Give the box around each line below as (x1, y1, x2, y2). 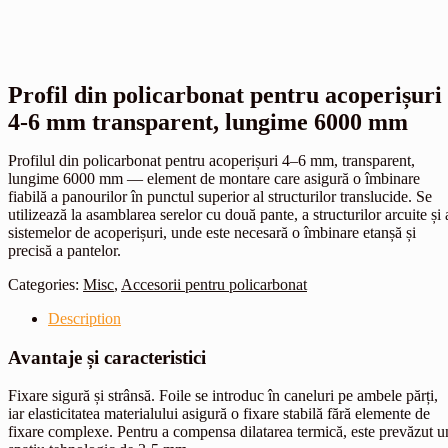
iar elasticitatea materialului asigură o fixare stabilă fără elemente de (8, 405, 430, 423)
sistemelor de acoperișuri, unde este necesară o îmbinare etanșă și (8, 224, 416, 241)
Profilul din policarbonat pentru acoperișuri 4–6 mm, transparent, (8, 152, 415, 169)
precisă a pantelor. (8, 242, 121, 259)
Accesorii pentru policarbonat (121, 276, 307, 293)
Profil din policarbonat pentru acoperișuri (8, 81, 442, 108)
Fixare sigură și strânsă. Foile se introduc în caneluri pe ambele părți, (8, 387, 438, 405)
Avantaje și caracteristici (8, 346, 206, 368)
